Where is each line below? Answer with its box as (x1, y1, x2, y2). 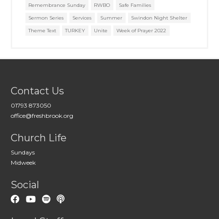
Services (72, 14, 92, 21)
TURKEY (65, 27, 86, 34)
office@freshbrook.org (11, 112, 74, 120)
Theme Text (28, 27, 57, 34)
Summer (100, 14, 123, 21)
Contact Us (11, 85, 65, 97)
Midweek (11, 159, 36, 167)
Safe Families (119, 1, 152, 8)
